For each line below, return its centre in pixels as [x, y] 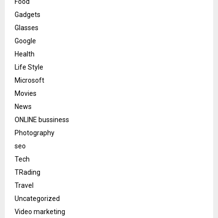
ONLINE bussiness [42, 119]
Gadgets [27, 14]
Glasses [27, 27]
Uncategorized [37, 198]
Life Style [29, 67]
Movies [26, 93]
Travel [24, 185]
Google [25, 41]
